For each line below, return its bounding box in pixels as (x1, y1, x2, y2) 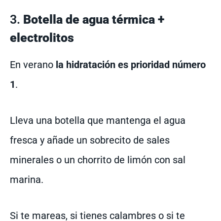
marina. (10, 174, 43, 186)
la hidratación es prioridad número (56, 59, 206, 71)
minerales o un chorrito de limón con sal (10, 154, 185, 166)
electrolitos (10, 31, 74, 45)
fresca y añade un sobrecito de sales (10, 134, 170, 147)
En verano (10, 59, 56, 71)
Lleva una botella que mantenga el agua (10, 114, 185, 127)
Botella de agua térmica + (23, 12, 164, 27)
